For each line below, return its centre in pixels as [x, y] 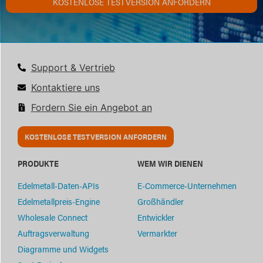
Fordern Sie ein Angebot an [91, 108]
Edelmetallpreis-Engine [59, 201]
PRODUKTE [38, 163]
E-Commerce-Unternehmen [187, 186]
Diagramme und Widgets [63, 249]
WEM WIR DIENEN [170, 163]
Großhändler [161, 201]
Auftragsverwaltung [53, 233]
